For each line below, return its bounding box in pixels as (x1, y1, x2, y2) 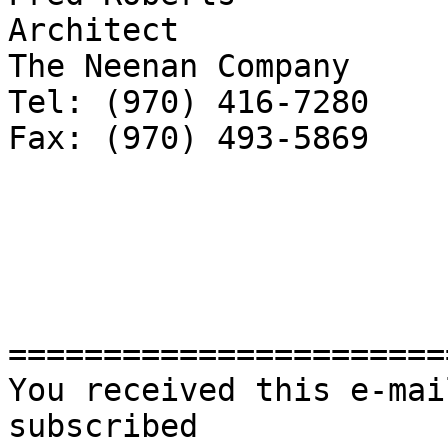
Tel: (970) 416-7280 (8, 84, 369, 121)
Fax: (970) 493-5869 (8, 120, 369, 157)
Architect (8, 12, 179, 49)
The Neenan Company (8, 48, 350, 85)
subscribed (8, 408, 217, 445)
